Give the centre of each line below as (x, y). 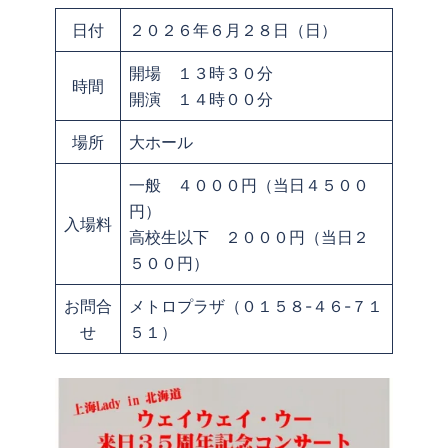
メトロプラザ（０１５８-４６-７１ (256, 306)
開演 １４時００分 (201, 99)
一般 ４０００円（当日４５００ (249, 185)
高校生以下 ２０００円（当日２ (249, 237)
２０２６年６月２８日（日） (233, 30)
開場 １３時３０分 (201, 73)
